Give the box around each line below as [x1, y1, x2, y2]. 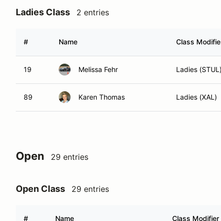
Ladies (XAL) [176, 93, 217, 101]
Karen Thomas [78, 93, 125, 101]
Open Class [16, 184, 65, 194]
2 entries [76, 7, 109, 17]
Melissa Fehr [78, 65, 118, 74]
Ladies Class [16, 7, 70, 17]
